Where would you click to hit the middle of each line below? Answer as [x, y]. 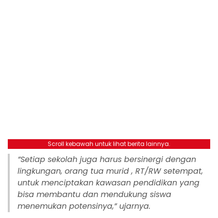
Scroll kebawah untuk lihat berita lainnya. [109, 144]
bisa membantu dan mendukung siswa [94, 195]
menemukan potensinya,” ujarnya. [84, 206]
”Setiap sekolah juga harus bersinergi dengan [107, 160]
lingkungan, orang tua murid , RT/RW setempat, [110, 171]
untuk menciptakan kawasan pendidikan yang [109, 183]
